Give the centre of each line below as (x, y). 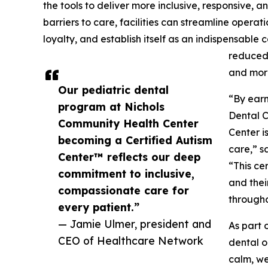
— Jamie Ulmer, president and (135, 223)
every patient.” (99, 207)
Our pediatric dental (113, 89)
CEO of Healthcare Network (131, 240)
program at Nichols (111, 106)
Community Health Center (128, 123)
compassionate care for (124, 190)
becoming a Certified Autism (135, 140)
